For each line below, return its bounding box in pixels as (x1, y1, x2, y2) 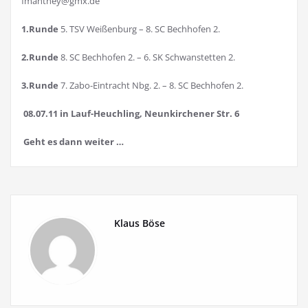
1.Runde (21, 23, 60, 35)
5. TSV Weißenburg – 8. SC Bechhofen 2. (60, 23, 220, 35)
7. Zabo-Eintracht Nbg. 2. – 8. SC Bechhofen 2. (60, 79, 243, 91)
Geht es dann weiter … (23, 135, 124, 148)
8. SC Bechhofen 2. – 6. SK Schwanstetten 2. (60, 51, 235, 63)
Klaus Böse (114, 217, 165, 230)
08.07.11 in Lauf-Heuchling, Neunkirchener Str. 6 (23, 107, 239, 120)
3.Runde (21, 79, 60, 91)
